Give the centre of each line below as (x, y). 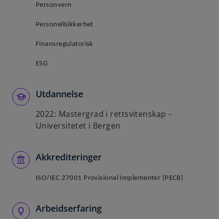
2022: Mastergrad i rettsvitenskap (102, 114)
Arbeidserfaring (69, 208)
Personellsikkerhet (65, 25)
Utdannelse (59, 94)
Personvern (54, 5)
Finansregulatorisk (65, 44)
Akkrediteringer (69, 157)
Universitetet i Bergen (78, 126)
